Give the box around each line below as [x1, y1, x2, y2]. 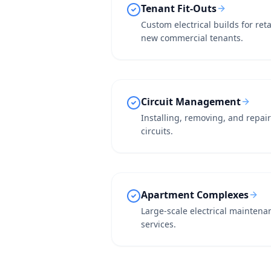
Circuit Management [141, 95, 241, 108]
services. [141, 218, 176, 230]
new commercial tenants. [141, 32, 243, 44]
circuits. [141, 125, 173, 137]
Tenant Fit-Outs [141, 2, 217, 15]
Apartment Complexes [141, 188, 249, 201]
